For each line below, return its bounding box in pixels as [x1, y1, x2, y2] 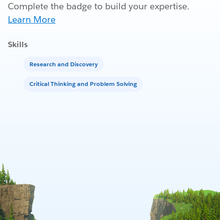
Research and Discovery [29, 59, 98, 68]
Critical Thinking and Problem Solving [29, 80, 137, 88]
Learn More [8, 14, 55, 26]
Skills [8, 39, 27, 50]
